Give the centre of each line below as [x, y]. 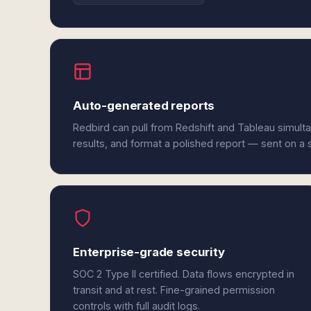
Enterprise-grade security [149, 252]
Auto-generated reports [144, 106]
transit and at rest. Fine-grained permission [174, 290]
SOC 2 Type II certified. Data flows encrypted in [184, 274]
